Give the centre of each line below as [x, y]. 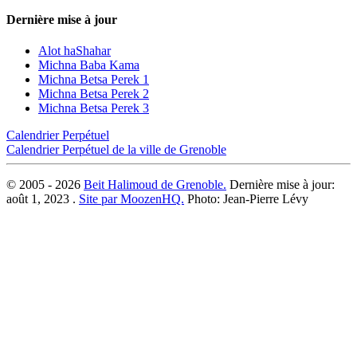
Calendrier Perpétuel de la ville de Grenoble [116, 149]
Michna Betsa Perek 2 [94, 93]
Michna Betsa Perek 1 [94, 79]
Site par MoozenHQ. [131, 198]
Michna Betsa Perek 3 [94, 108]
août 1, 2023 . [43, 198]
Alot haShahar [75, 50]
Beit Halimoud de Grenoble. [155, 184]
